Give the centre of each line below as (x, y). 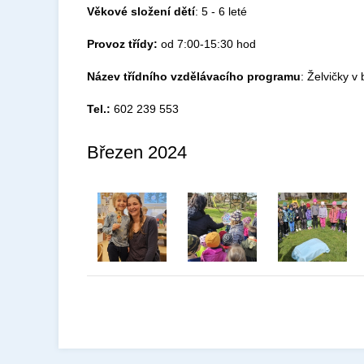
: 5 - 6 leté (221, 11)
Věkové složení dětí (141, 11)
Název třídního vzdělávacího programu (194, 76)
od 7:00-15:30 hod (207, 44)
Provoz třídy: (122, 44)
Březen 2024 (137, 152)
